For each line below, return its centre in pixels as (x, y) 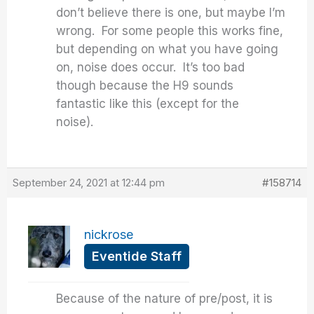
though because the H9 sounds (145, 86)
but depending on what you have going (168, 49)
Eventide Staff (137, 256)
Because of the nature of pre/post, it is (165, 299)
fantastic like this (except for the (148, 104)
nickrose (109, 234)
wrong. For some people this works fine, (170, 31)
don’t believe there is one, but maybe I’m (171, 13)
